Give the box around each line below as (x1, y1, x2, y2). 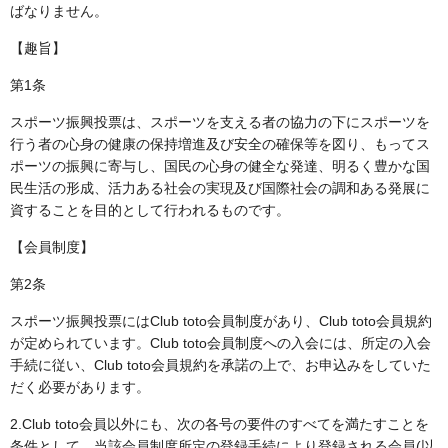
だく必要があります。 (10, 378, 150, 395)
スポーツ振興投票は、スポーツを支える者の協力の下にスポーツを (10, 113, 430, 130)
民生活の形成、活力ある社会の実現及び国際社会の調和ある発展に (10, 179, 430, 196)
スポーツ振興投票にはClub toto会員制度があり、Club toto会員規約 (10, 312, 432, 329)
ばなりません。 (10, 2, 108, 19)
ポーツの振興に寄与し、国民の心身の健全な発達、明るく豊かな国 (10, 157, 430, 174)
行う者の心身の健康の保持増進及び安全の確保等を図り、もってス (10, 135, 430, 152)
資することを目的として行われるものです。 (10, 201, 290, 218)
